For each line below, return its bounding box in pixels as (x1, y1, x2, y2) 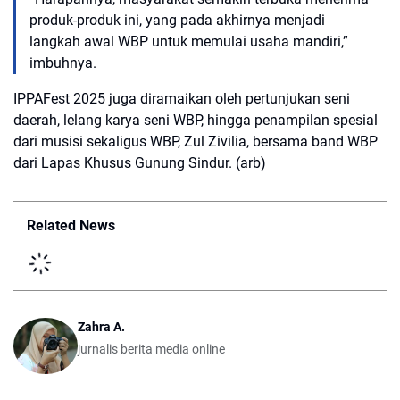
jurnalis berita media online (78, 342, 225, 357)
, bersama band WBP (246, 133, 378, 151)
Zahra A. (78, 320, 125, 335)
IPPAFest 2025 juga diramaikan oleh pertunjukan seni (13, 90, 350, 108)
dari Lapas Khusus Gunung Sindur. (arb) (13, 154, 266, 172)
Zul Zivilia (184, 133, 246, 151)
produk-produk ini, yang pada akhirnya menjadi (29, 12, 325, 29)
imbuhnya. (29, 54, 96, 72)
